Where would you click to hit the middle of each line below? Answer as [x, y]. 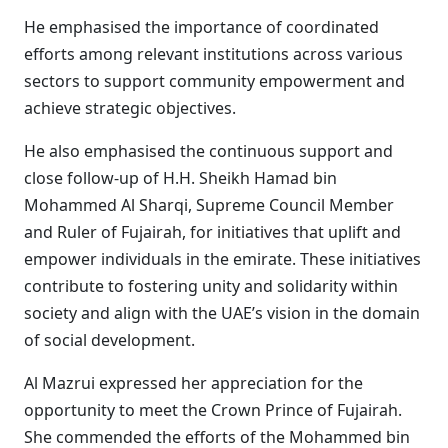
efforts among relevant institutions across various [213, 54]
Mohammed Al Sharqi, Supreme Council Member [209, 205]
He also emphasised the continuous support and [208, 151]
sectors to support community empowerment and [214, 81]
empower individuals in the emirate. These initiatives [222, 259]
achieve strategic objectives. [130, 108]
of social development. [109, 340]
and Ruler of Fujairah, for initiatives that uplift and [212, 232]
